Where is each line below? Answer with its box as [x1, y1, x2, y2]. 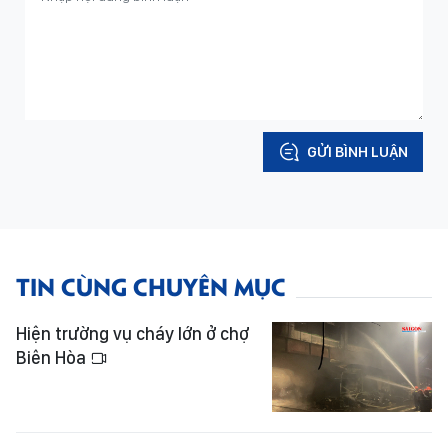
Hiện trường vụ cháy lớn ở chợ [16, 323, 249, 344]
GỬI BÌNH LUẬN [307, 143, 408, 161]
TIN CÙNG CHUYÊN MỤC [16, 269, 286, 302]
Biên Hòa [16, 347, 90, 368]
